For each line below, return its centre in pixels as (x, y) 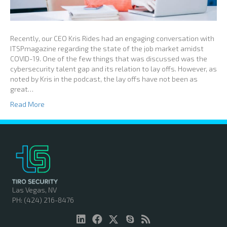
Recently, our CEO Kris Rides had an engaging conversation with (112, 39)
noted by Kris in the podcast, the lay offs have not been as (104, 79)
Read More (27, 104)
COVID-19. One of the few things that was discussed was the (109, 59)
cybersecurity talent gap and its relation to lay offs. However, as (113, 69)
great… (22, 89)
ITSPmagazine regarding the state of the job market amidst (107, 49)
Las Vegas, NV (34, 190)
